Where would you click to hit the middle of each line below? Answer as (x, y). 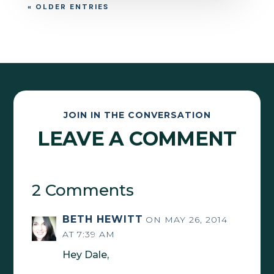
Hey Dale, (86, 254)
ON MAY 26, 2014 (187, 219)
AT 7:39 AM (89, 234)
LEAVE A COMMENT (137, 138)
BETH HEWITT (103, 219)
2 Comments (83, 190)
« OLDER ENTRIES (68, 7)
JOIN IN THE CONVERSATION (137, 115)
